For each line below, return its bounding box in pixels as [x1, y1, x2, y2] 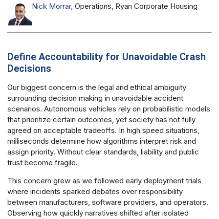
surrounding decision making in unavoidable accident [7, 93, 183, 103]
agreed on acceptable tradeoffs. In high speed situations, [7, 126, 199, 135]
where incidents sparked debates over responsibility [7, 186, 183, 196]
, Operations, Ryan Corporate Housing [71, 1, 197, 11]
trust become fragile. [7, 158, 78, 168]
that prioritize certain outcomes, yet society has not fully [7, 115, 196, 125]
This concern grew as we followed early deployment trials [7, 175, 201, 185]
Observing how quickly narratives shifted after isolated [7, 208, 189, 218]
